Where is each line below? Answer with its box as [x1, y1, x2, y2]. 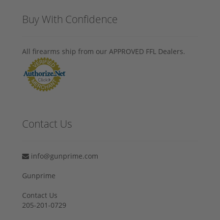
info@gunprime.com [29, 151, 98, 161]
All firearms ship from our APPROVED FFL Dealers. [22, 46, 185, 56]
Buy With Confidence [22, 12, 118, 26]
